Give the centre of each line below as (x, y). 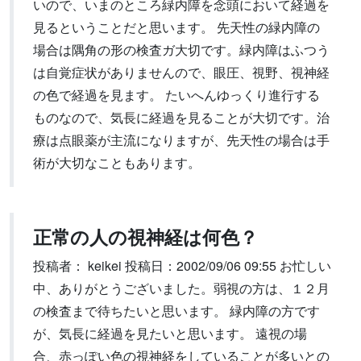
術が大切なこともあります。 (117, 162)
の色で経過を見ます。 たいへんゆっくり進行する (176, 95)
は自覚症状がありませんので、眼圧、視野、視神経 (181, 72)
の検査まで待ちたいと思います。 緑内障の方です (176, 311)
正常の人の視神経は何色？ (145, 237)
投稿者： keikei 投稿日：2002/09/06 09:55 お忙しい (182, 266)
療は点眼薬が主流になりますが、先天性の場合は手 (181, 140)
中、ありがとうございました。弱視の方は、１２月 (181, 288)
